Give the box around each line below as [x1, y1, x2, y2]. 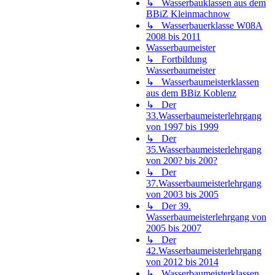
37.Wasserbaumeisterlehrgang [146, 177, 261, 188]
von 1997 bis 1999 [146, 121, 219, 132]
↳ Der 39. [146, 200, 191, 211]
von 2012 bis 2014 [146, 256, 219, 267]
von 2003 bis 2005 [146, 188, 219, 199]
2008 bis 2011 [146, 31, 201, 42]
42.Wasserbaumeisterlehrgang [146, 245, 261, 256]
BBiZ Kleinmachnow [146, 8, 230, 19]
